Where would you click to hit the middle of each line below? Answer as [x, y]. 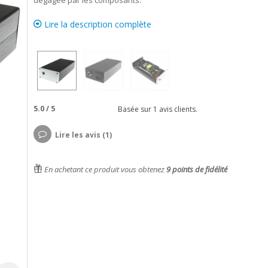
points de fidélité [199, 169]
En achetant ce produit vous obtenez [104, 169]
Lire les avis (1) [83, 135]
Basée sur [133, 109]
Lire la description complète [96, 24]
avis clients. [177, 109]
